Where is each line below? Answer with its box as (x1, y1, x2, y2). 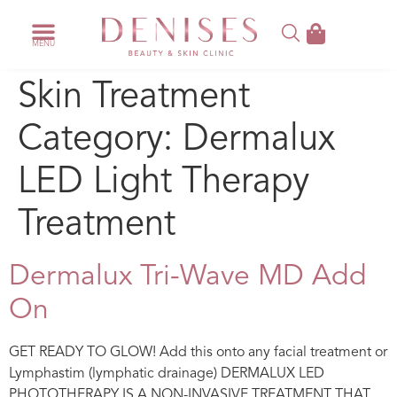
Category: (18, 122, 183, 159)
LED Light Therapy (18, 165, 309, 201)
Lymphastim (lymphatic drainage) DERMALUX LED (9, 367, 324, 382)
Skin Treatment (18, 80, 250, 116)
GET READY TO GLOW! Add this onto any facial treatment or (9, 346, 387, 361)
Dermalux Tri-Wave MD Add (9, 263, 367, 292)
